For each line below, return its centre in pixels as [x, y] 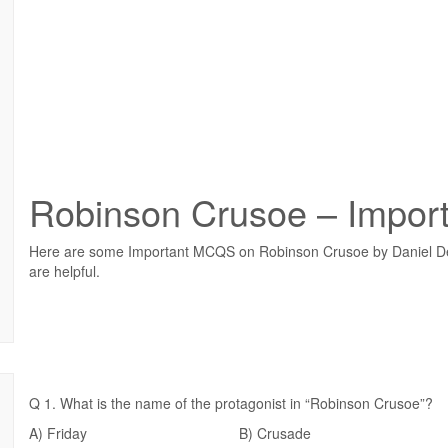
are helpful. [64, 271]
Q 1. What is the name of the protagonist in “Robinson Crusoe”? [231, 403]
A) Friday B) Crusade [170, 433]
